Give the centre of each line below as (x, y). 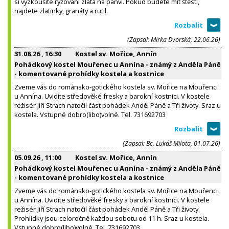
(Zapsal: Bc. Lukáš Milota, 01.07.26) (171, 143)
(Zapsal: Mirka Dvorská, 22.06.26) (174, 39)
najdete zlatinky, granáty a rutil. (61, 10)
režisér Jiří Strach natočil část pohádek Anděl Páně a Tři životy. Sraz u (118, 105)
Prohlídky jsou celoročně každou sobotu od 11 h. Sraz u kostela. (112, 218)
